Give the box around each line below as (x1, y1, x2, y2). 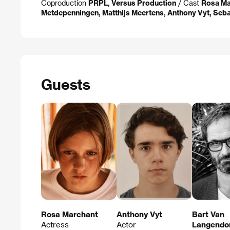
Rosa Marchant (41, 209, 98, 219)
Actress (41, 219, 69, 229)
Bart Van (192, 209, 224, 219)
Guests (41, 75, 91, 92)
